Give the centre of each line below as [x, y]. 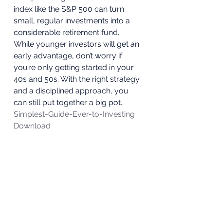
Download [32, 126]
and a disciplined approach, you [72, 91]
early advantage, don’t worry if [69, 56]
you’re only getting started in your [75, 67]
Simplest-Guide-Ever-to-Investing [74, 114]
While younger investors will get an [77, 44]
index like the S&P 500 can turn [70, 9]
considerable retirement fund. [68, 32]
